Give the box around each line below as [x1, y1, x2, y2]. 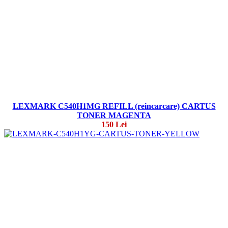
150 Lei [101, 120, 127, 129]
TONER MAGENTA [77, 111, 151, 120]
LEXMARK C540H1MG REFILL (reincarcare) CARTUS [12, 102, 216, 111]
